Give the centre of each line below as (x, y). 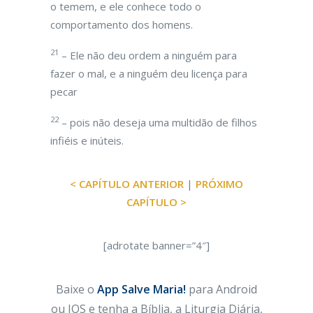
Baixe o (77, 289)
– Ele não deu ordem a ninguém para (148, 55)
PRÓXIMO (219, 184)
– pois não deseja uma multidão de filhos (158, 122)
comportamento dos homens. (122, 24)
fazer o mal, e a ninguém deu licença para (149, 73)
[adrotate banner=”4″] (156, 245)
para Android (221, 289)
